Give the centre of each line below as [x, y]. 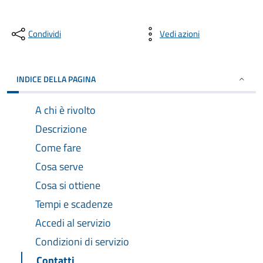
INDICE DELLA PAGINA [56, 79]
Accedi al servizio [73, 223]
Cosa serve [59, 166]
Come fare [58, 148]
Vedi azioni [180, 34]
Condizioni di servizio [82, 242]
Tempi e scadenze [74, 204]
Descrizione [61, 129]
